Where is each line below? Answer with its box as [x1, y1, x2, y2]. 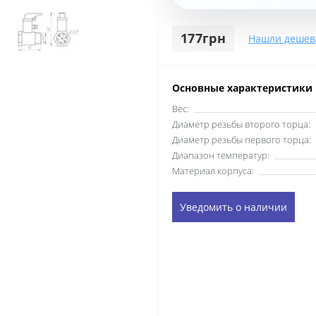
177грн [181, 29, 226, 47]
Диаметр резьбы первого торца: [172, 133, 311, 146]
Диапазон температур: [172, 148, 269, 162]
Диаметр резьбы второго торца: [172, 117, 310, 130]
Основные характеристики [172, 80, 312, 95]
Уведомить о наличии [180, 200, 287, 214]
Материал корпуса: [172, 164, 254, 177]
